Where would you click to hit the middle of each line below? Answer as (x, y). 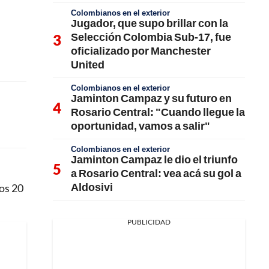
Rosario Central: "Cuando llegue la (158, 112)
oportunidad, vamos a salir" (141, 125)
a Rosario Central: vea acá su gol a (156, 173)
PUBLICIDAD (149, 222)
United (88, 64)
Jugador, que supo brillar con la (150, 23)
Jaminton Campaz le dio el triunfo (154, 159)
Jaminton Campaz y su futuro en (151, 98)
